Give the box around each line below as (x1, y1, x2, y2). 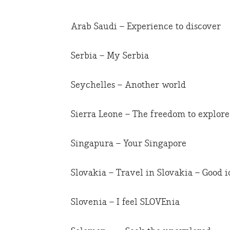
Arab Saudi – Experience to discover (71, 21, 221, 32)
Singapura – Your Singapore (71, 138, 186, 149)
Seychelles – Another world (71, 80, 186, 91)
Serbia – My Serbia (71, 50, 149, 62)
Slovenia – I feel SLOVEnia (71, 197, 180, 208)
